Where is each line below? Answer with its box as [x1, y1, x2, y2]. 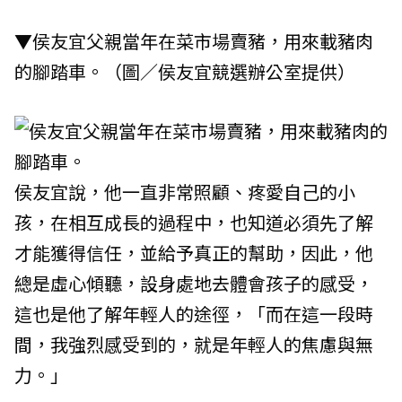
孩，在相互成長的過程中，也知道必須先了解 [14, 208, 373, 235]
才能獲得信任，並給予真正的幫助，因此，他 [14, 239, 373, 266]
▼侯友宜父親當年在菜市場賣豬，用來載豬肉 [14, 27, 373, 54]
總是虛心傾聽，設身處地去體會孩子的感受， [14, 269, 373, 296]
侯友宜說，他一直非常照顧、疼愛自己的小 [14, 178, 355, 205]
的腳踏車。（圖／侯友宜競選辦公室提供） [14, 57, 355, 84]
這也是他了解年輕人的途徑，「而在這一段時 [14, 300, 373, 327]
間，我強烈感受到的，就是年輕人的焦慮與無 [14, 330, 373, 357]
